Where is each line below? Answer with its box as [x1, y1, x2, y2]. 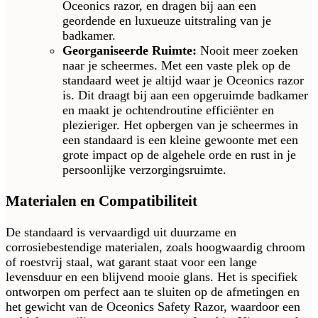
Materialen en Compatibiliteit [6, 192, 197, 210]
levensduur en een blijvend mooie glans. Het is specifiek [6, 270, 297, 285]
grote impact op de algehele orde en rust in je [62, 148, 296, 163]
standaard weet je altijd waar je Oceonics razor [62, 73, 304, 88]
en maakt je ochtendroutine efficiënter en [62, 103, 274, 118]
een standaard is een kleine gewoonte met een [62, 133, 298, 148]
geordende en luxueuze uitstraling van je [62, 13, 271, 28]
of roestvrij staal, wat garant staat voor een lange [6, 255, 257, 270]
